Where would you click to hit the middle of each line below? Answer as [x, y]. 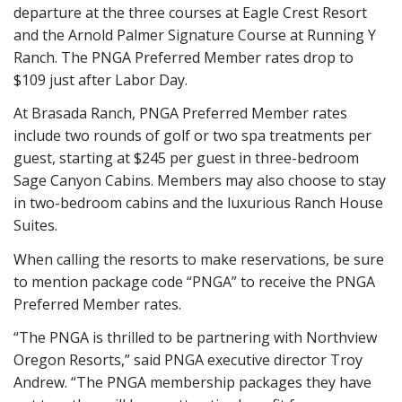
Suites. [35, 225]
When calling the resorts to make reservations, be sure [199, 259]
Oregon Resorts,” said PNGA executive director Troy [188, 360]
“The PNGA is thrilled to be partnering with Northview [195, 337]
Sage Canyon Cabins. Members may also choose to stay [200, 180]
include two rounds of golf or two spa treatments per [192, 135]
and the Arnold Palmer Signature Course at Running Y [195, 35]
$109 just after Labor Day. [100, 79]
